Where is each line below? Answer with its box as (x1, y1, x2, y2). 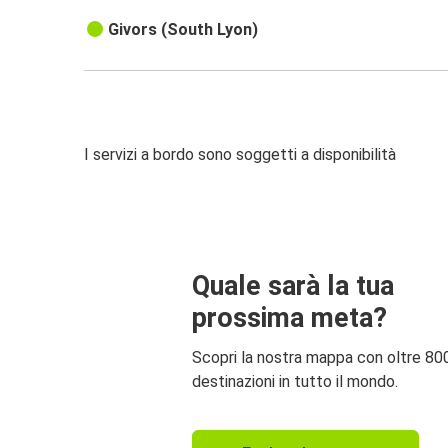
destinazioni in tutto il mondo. (192, 371, 398, 391)
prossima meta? (192, 301, 387, 334)
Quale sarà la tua (192, 269, 394, 302)
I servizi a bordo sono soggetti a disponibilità (84, 145, 396, 165)
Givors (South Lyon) (108, 20, 259, 40)
